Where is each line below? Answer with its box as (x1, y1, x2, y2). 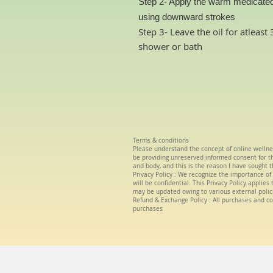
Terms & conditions (133, 136, 189, 144)
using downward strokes (138, 12, 235, 22)
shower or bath (138, 40, 202, 52)
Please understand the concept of (133, 145, 233, 153)
